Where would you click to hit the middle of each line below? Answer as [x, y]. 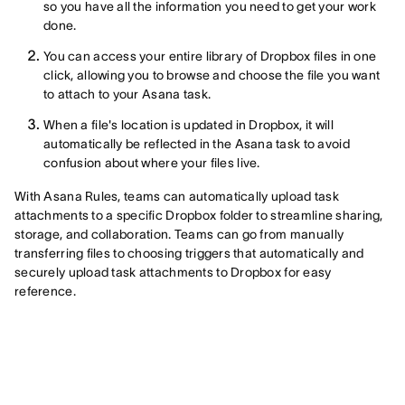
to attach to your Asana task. [127, 94]
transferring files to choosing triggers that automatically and [189, 253]
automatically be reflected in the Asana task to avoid [197, 143]
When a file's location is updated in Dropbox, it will [188, 124]
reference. [45, 291]
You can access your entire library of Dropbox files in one [210, 56]
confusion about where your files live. [152, 162]
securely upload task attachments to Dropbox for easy [173, 272]
